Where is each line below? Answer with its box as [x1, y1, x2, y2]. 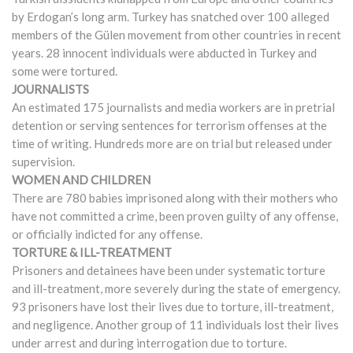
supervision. [12, 154, 75, 169]
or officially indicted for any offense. [12, 226, 203, 241]
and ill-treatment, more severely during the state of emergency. [12, 281, 340, 295]
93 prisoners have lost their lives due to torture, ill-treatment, [12, 299, 333, 314]
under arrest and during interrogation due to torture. [12, 335, 287, 350]
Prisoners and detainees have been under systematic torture [12, 262, 325, 277]
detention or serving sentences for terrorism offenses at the [12, 117, 327, 132]
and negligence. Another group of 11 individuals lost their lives [12, 317, 339, 332]
